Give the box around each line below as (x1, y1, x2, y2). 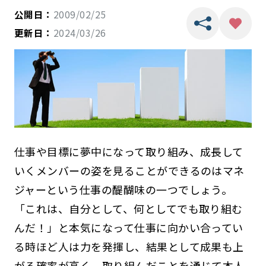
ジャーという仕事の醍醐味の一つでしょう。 (14, 181, 233, 197)
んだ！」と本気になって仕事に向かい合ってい (14, 219, 243, 235)
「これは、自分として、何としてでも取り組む (14, 200, 243, 216)
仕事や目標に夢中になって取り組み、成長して (14, 143, 243, 159)
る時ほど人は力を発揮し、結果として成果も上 (14, 238, 244, 254)
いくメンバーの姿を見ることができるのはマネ (14, 162, 245, 178)
